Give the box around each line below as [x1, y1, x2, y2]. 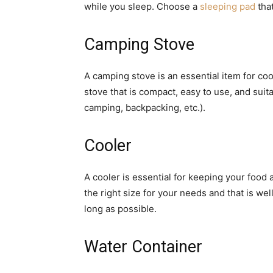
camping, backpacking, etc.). [84, 101, 205, 113]
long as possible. [84, 202, 157, 214]
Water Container [84, 236, 202, 257]
